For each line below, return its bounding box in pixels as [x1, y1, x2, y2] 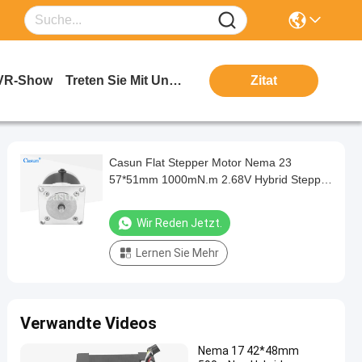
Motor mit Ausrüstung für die [109, 190, 255, 203]
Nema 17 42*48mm [198, 344, 299, 357]
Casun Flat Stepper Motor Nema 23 [109, 156, 292, 169]
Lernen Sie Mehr [136, 246, 219, 259]
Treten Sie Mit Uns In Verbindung [169, 74, 182, 87]
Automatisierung [109, 207, 192, 220]
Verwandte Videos [20, 314, 157, 333]
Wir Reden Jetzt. [137, 217, 222, 229]
